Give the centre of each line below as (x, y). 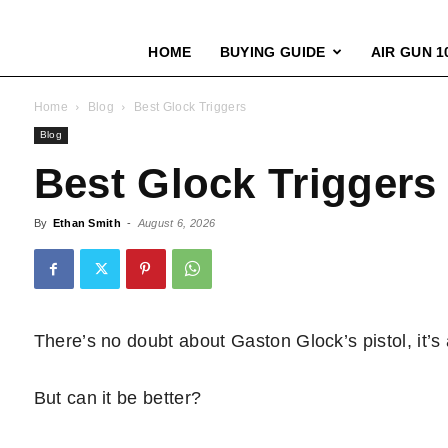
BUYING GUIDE (272, 52)
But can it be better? (117, 398)
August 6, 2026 (176, 223)
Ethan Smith (87, 223)
